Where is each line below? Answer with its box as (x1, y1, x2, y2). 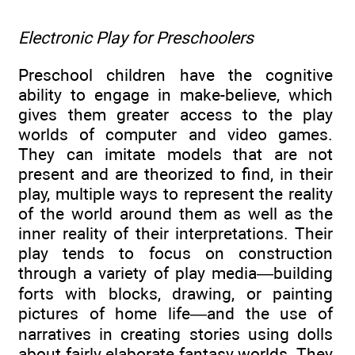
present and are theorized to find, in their (18, 163, 333, 184)
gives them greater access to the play (18, 104, 333, 124)
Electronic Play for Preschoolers (18, 28, 254, 48)
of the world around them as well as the (18, 203, 333, 223)
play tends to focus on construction (18, 242, 333, 263)
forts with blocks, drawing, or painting (18, 283, 333, 303)
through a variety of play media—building (18, 262, 333, 283)
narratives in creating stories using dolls (18, 323, 333, 344)
